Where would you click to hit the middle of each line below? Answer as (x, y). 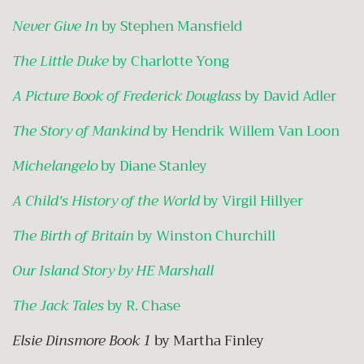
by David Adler (289, 96)
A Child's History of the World (106, 201)
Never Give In (55, 26)
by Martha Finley (212, 340)
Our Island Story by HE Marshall (113, 271)
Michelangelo (55, 166)
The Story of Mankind (81, 131)
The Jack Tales (58, 305)
